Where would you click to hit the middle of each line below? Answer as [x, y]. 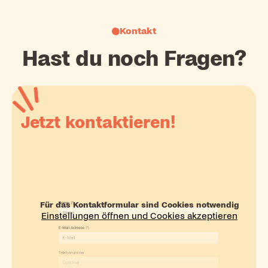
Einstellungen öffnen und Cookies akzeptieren [139, 216]
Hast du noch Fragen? [134, 59]
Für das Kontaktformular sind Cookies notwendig [139, 205]
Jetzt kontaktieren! [98, 122]
